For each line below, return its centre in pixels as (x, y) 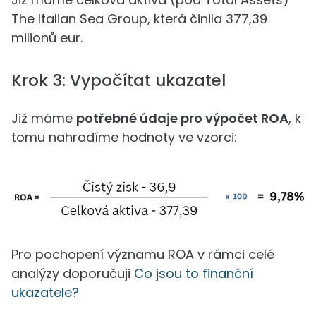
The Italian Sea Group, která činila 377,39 (139, 19)
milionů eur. (47, 38)
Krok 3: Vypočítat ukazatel (119, 81)
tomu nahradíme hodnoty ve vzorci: (124, 138)
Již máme (44, 119)
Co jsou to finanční (194, 274)
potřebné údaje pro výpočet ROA (182, 119)
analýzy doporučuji (73, 274)
